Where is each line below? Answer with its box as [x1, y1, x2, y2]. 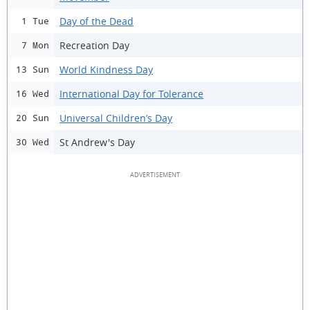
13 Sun [16, 64, 49, 75]
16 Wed [16, 89, 49, 99]
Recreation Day [60, 38, 129, 52]
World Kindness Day [60, 62, 153, 76]
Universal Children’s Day [60, 111, 172, 125]
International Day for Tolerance [60, 86, 203, 100]
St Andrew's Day [60, 135, 135, 149]
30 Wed [16, 137, 49, 147]
